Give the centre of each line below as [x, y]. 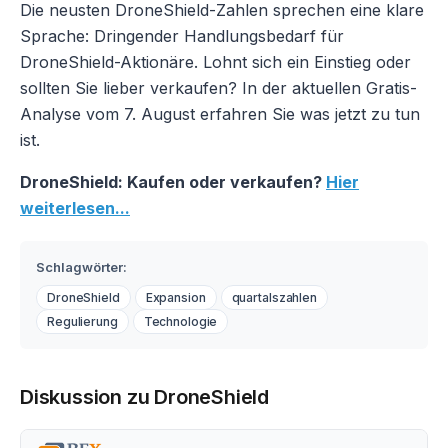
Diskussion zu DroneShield [144, 397]
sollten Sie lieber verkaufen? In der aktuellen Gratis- [218, 88]
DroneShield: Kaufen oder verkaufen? [173, 182]
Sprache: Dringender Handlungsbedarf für [182, 36]
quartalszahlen [274, 298]
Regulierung [82, 322]
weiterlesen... [75, 208]
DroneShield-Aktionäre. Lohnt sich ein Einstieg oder [215, 62]
